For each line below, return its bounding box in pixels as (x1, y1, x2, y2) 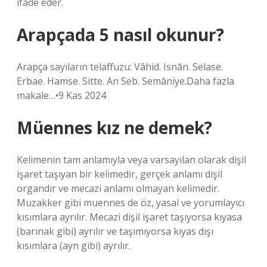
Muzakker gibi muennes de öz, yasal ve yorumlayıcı (17, 196, 244, 209)
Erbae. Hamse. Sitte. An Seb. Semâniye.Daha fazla (17, 74, 234, 88)
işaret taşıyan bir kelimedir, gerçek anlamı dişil (17, 167, 222, 181)
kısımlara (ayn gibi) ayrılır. (17, 239, 131, 252)
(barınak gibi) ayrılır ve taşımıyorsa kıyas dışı (17, 225, 213, 238)
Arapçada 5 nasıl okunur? (17, 23, 224, 46)
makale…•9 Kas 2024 (17, 89, 106, 102)
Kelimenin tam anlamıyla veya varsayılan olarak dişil (17, 153, 246, 166)
